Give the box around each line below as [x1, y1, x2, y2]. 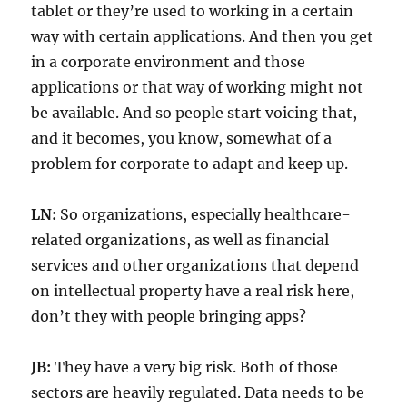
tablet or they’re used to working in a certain [31, 2, 354, 21]
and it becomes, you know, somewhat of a [31, 129, 333, 148]
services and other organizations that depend [31, 256, 360, 275]
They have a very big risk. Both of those [51, 358, 339, 377]
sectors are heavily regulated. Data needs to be [31, 383, 365, 402]
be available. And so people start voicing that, [31, 104, 358, 123]
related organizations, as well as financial [31, 231, 330, 250]
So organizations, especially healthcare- [56, 205, 352, 224]
